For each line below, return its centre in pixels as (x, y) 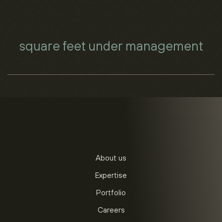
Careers (111, 210)
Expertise (111, 175)
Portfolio (111, 192)
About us (111, 158)
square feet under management (111, 46)
